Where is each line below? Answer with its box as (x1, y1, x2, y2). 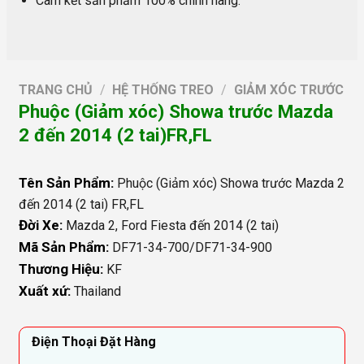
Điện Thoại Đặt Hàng (31, 333, 156, 349)
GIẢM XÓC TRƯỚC (233, 82, 344, 98)
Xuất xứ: (18, 283, 74, 300)
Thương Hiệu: (18, 261, 106, 278)
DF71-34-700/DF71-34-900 (111, 240, 272, 256)
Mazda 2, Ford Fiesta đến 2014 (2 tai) (65, 218, 279, 234)
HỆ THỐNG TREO (112, 82, 214, 98)
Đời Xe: (18, 217, 66, 234)
